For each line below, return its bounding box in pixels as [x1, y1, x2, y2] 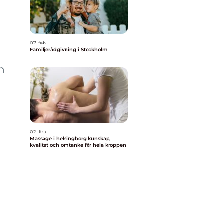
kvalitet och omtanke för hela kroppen [30, 142, 126, 148]
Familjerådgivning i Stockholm [30, 46, 108, 53]
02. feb [30, 129, 46, 135]
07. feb [30, 40, 46, 46]
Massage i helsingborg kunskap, [30, 135, 88, 142]
